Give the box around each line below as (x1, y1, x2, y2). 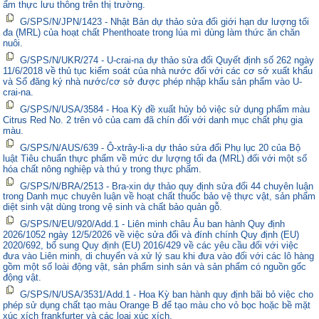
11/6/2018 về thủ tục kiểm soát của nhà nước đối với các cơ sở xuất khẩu (3, 65, 313, 76)
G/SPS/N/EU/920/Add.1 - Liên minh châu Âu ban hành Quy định (20, 219, 286, 230)
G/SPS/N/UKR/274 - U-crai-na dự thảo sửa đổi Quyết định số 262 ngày (20, 54, 315, 66)
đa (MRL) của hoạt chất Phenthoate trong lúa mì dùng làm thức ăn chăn (3, 27, 300, 38)
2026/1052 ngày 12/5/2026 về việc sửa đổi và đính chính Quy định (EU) (3, 229, 300, 241)
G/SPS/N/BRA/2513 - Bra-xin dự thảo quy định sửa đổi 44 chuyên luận (20, 180, 314, 192)
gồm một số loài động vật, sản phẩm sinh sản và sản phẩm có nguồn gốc (3, 261, 307, 273)
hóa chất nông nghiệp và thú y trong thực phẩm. (3, 163, 202, 174)
